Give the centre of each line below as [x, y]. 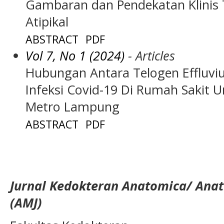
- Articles [150, 55]
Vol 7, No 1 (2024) [75, 55]
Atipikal [47, 21]
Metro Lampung [73, 106]
